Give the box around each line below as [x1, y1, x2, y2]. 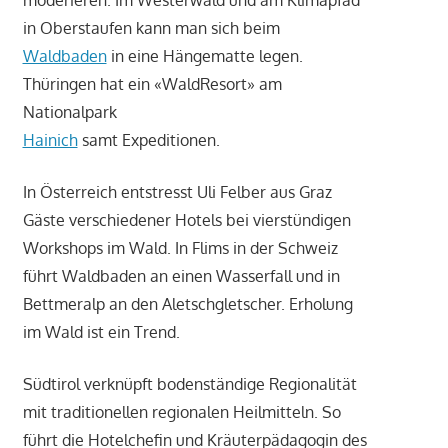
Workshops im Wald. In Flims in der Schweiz [22, 238, 338, 259]
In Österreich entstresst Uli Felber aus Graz [22, 182, 332, 203]
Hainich [22, 130, 78, 151]
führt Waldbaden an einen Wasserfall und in [22, 266, 340, 287]
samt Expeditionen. [77, 130, 220, 151]
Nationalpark [22, 102, 117, 123]
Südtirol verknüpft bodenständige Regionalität [22, 374, 357, 395]
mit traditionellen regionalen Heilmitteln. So [22, 402, 341, 423]
